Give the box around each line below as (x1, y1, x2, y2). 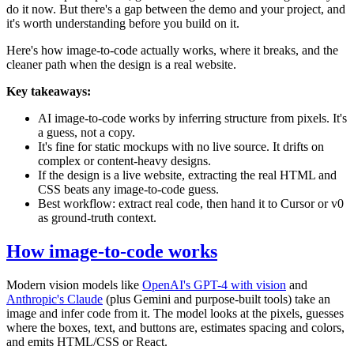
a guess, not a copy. (38, 125, 135, 139)
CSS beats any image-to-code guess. (38, 182, 219, 196)
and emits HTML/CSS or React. (6, 334, 168, 348)
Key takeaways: (6, 84, 91, 98)
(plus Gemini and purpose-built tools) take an (103, 292, 330, 306)
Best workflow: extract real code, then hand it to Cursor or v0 (38, 196, 344, 210)
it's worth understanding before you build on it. (6, 16, 239, 30)
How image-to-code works (6, 240, 217, 262)
